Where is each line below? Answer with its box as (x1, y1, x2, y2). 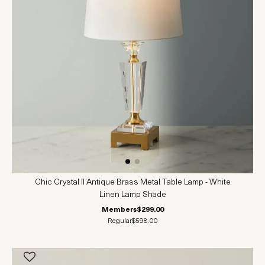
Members (101, 206, 137, 214)
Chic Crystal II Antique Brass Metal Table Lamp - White (34, 178, 231, 188)
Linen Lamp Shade (99, 190, 166, 200)
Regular (107, 218, 132, 225)
